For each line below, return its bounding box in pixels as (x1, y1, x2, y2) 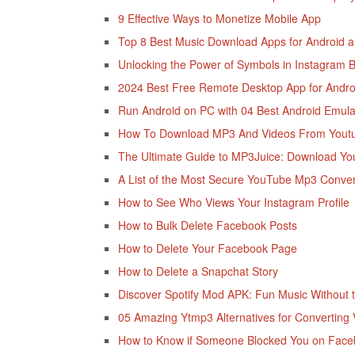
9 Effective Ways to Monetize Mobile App (117, 10, 321, 26)
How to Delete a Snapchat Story (117, 262, 278, 279)
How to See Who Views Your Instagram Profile (117, 193, 349, 210)
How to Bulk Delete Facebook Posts (117, 216, 297, 233)
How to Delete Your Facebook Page (117, 239, 297, 256)
